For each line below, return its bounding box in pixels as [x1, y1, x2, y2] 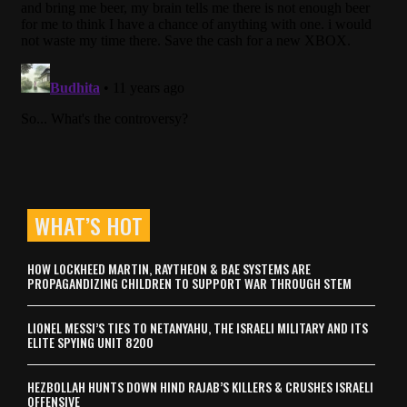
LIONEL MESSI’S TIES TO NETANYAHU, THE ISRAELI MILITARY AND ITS [27, 317, 368, 337]
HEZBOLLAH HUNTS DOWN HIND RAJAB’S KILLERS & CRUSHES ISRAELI [27, 376, 373, 396]
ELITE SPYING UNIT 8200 [27, 332, 154, 352]
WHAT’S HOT [35, 208, 143, 242]
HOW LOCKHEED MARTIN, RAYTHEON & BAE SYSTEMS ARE [27, 258, 311, 278]
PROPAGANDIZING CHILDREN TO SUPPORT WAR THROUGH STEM [27, 273, 352, 293]
